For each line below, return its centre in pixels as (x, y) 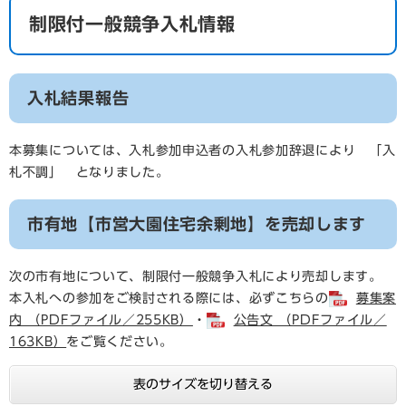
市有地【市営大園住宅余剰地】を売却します (197, 224)
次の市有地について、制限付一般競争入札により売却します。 (196, 276)
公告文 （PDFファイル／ (310, 320)
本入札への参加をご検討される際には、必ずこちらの (169, 298)
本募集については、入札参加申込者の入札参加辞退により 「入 (203, 150)
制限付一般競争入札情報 (132, 24)
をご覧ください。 (120, 342)
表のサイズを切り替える (203, 384)
